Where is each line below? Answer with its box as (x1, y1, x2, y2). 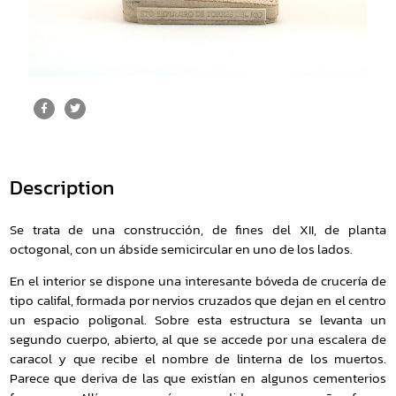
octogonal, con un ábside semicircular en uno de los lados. (10, 239, 353, 259)
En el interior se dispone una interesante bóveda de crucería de (10, 271, 386, 292)
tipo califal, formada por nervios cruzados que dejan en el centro (10, 291, 386, 311)
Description (10, 171, 114, 202)
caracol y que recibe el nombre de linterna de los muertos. (10, 349, 386, 369)
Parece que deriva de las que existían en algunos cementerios (10, 369, 386, 389)
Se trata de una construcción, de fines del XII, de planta (10, 219, 386, 240)
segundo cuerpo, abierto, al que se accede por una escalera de (10, 330, 386, 350)
